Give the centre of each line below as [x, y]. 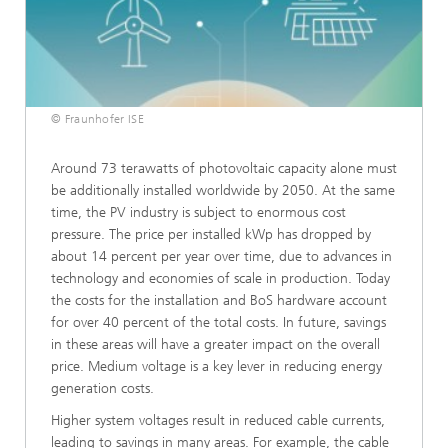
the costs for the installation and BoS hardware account [219, 300]
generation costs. [102, 388]
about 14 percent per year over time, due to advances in [221, 256]
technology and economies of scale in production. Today [220, 278]
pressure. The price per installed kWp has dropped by [211, 234]
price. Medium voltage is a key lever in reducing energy [216, 366]
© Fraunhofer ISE [97, 118]
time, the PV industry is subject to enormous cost [198, 212]
